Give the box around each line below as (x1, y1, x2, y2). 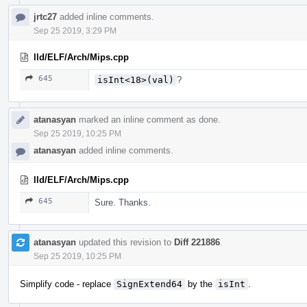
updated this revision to (76, 236, 174, 247)
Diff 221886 (174, 236, 220, 247)
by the (185, 278, 215, 289)
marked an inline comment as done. (76, 114, 221, 125)
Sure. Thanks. (95, 197, 151, 208)
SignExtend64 (116, 278, 182, 289)
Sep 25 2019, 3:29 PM (34, 25, 116, 36)
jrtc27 (34, 11, 57, 22)
